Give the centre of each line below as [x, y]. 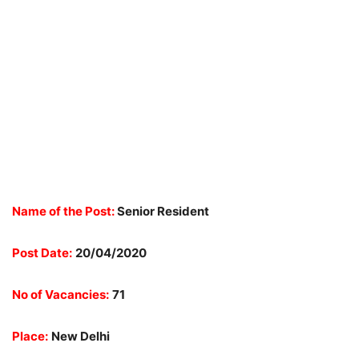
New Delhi [81, 336]
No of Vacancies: [61, 294]
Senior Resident [163, 211]
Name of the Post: [65, 211]
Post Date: [42, 253]
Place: [30, 336]
